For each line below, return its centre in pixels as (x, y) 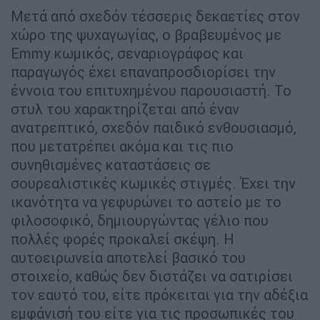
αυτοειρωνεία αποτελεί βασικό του (128, 258)
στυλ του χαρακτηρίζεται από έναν (125, 109)
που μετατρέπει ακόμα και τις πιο (122, 146)
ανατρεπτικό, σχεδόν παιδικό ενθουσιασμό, (154, 128)
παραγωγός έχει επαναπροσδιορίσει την (143, 72)
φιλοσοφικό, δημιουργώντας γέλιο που (140, 221)
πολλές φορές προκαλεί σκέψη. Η (122, 239)
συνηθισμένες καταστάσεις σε (111, 165)
